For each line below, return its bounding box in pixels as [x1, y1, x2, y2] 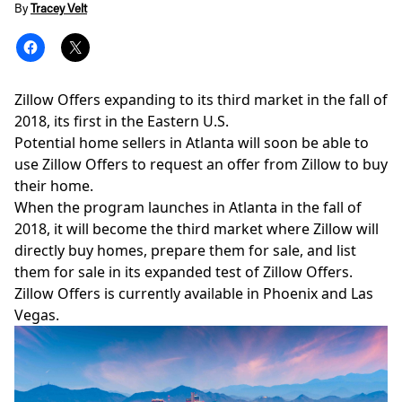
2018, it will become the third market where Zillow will [14, 219, 379, 239]
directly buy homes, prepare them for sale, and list [14, 240, 356, 260]
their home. [14, 176, 93, 196]
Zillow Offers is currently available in [14, 284, 263, 303]
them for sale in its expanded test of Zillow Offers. [14, 262, 353, 282]
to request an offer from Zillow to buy [128, 154, 388, 174]
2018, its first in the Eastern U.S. [14, 111, 229, 131]
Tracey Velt [31, 4, 87, 16]
